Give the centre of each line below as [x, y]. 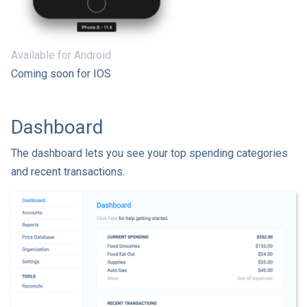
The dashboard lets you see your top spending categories [149, 153]
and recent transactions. [68, 172]
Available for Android [61, 56]
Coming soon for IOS [61, 74]
